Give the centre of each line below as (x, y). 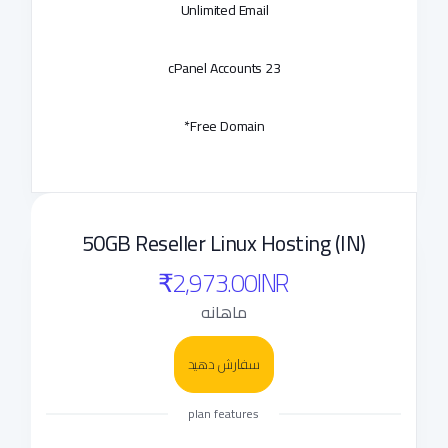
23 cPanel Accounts (273, 68)
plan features (223, 413)
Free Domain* (227, 126)
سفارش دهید (223, 364)
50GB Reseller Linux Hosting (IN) (223, 243)
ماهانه (223, 312)
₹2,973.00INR (223, 282)
